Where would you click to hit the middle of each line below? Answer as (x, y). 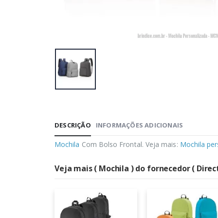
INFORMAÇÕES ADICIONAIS (139, 125)
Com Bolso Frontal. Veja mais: (130, 144)
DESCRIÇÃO (73, 125)
